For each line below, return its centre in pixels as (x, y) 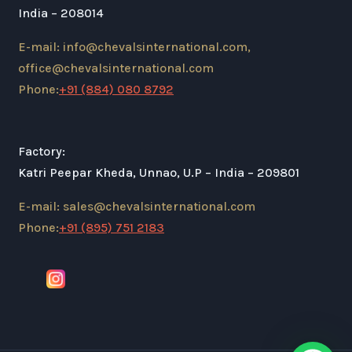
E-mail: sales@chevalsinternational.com (137, 206)
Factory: (42, 151)
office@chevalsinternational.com (116, 68)
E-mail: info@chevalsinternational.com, (134, 46)
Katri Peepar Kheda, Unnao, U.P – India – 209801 (159, 172)
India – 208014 (61, 13)
